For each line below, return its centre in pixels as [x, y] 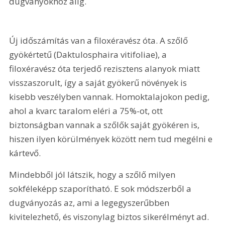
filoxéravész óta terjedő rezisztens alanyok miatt [106, 68]
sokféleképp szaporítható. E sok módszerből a [101, 189]
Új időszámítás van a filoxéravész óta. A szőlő [100, 40]
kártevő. [25, 153]
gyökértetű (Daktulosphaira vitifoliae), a [89, 54]
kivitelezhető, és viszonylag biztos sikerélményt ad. [110, 217]
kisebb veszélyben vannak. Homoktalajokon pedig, [110, 96]
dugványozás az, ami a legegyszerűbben [90, 203]
